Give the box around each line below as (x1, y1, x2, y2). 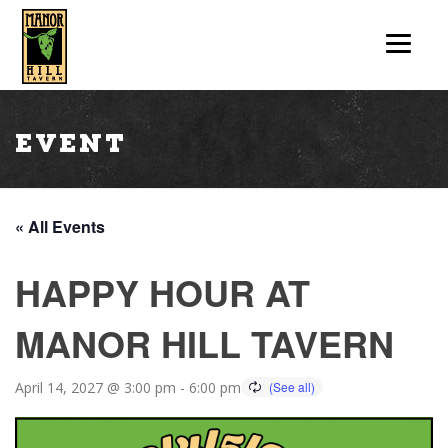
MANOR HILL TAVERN (15, 317, 394, 369)
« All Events (15, 215, 105, 238)
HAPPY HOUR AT (15, 266, 310, 318)
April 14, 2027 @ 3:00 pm (15, 377, 176, 397)
